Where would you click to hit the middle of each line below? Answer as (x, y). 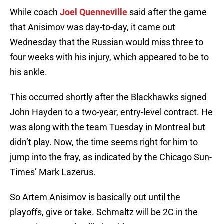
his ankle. (29, 72)
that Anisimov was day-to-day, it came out (93, 27)
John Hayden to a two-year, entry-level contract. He (111, 112)
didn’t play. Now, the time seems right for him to (104, 142)
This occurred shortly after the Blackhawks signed (108, 97)
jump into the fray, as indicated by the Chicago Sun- (111, 157)
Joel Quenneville (94, 12)
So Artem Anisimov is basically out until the (95, 197)
